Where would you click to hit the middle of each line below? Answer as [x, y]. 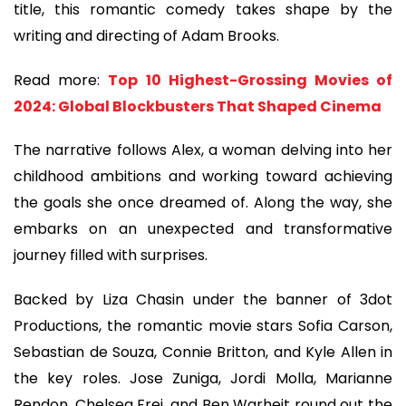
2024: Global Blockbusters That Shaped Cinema [198, 106]
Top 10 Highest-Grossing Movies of [251, 80]
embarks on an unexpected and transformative [203, 229]
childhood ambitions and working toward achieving [203, 177]
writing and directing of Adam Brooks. [146, 36]
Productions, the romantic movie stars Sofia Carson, [203, 325]
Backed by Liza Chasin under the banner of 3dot [203, 299]
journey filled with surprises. [111, 256]
